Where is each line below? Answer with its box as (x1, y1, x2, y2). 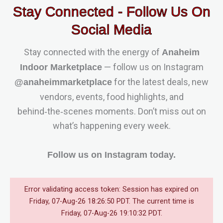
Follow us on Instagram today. (47, 149, 176, 160)
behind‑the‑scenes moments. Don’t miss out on (17, 106, 206, 116)
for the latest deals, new (112, 76, 209, 87)
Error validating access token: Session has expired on (24, 184, 199, 194)
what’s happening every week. (52, 120, 171, 131)
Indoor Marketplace (19, 62, 102, 72)
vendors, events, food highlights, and (39, 91, 184, 102)
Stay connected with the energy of (23, 46, 162, 57)
